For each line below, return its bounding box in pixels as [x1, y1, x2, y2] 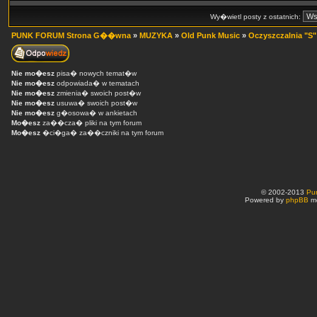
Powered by [245, 196, 286, 204]
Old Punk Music [181, 31, 240, 40]
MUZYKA [139, 31, 173, 40]
